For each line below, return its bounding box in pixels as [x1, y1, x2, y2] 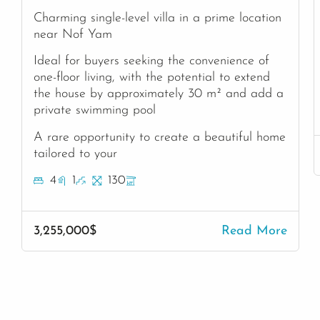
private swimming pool [34, 104, 156, 118]
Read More [221, 224, 288, 239]
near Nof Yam [34, 27, 112, 41]
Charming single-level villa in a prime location [34, 11, 281, 25]
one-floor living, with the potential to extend [34, 71, 270, 85]
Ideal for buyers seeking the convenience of [34, 54, 269, 69]
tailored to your [34, 146, 117, 161]
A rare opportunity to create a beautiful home [34, 130, 286, 144]
